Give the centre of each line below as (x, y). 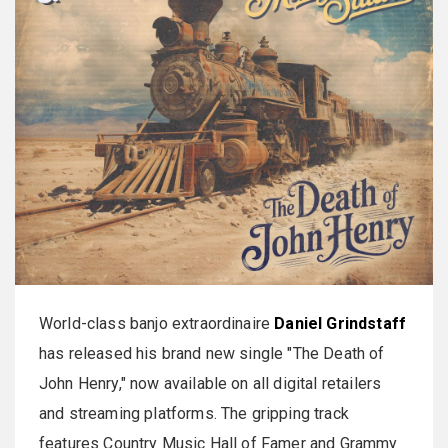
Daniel (300, 323)
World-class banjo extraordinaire (157, 323)
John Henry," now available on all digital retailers (210, 383)
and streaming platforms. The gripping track (194, 413)
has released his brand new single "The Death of (212, 353)
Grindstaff (366, 323)
